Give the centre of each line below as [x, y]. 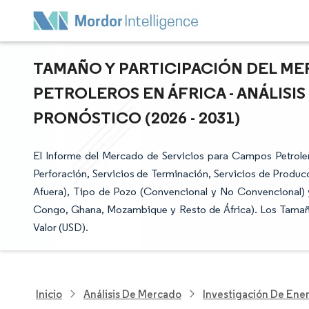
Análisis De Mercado [132, 294]
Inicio [49, 294]
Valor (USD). [61, 227]
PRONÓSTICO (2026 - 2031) [137, 117]
